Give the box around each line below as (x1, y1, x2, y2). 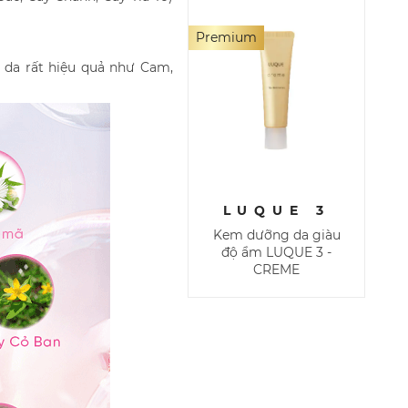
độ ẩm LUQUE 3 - (221, 243, 331, 260)
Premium (196, 28, 257, 46)
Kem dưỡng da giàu (212, 226, 341, 243)
